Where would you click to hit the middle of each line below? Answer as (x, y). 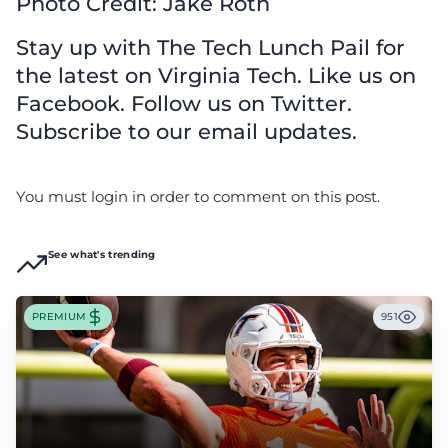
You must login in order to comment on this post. (198, 196)
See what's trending (102, 254)
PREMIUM (59, 317)
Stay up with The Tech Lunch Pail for (210, 47)
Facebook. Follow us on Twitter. (184, 103)
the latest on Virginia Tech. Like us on (216, 75)
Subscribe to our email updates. (186, 131)
